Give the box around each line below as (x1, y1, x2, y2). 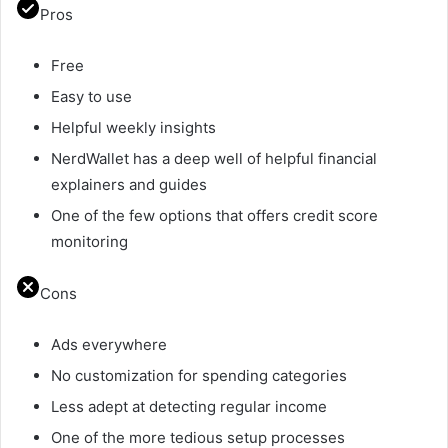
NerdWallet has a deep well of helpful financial (51, 149, 377, 169)
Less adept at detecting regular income (51, 397, 327, 417)
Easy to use (51, 87, 132, 107)
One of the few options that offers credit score (51, 206, 378, 226)
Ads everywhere (51, 335, 167, 355)
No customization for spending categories (51, 366, 347, 386)
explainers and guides (51, 175, 207, 195)
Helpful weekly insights (51, 118, 216, 138)
